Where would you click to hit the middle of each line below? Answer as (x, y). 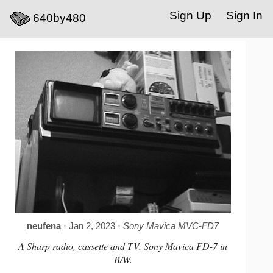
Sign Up (190, 16)
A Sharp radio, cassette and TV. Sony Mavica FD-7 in (123, 246)
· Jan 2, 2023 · (92, 226)
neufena (44, 226)
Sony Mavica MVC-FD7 (171, 226)
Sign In (244, 16)
